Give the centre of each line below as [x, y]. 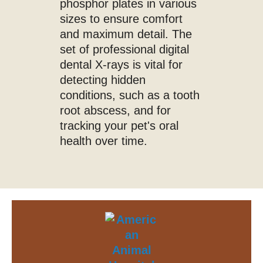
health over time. [104, 141]
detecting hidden [103, 80]
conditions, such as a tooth [130, 95]
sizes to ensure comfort [122, 18]
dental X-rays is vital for [122, 64]
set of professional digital [125, 49]
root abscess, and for [116, 110]
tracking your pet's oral [119, 125]
